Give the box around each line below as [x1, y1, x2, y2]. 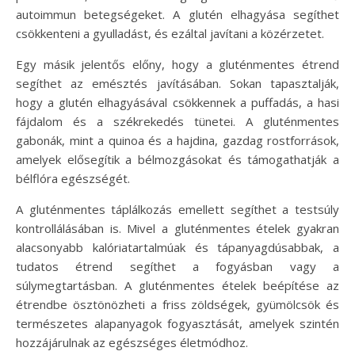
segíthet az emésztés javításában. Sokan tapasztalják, [16, 74, 339, 91]
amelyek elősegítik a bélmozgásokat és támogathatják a [16, 151, 339, 167]
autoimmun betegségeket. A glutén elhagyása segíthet [16, 6, 339, 22]
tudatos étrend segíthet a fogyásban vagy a [16, 258, 339, 274]
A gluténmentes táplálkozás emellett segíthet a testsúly [16, 200, 339, 217]
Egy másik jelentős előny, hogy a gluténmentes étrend [16, 55, 339, 72]
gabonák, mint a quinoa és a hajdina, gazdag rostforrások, [16, 132, 339, 148]
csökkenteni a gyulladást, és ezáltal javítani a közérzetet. [16, 25, 324, 41]
